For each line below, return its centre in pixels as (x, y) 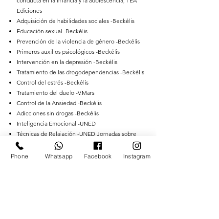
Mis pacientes (42, 186)
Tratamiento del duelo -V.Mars (55, 93)
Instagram (137, 156)
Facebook (98, 156)
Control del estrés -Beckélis (53, 82)
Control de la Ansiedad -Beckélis (59, 103)
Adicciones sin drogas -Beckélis (58, 113)
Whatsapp (59, 156)
